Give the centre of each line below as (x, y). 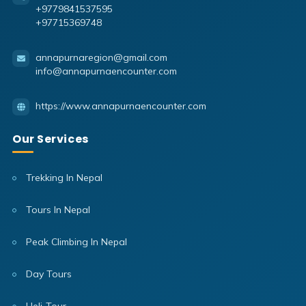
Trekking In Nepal (63, 178)
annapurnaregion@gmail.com (101, 58)
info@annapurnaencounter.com (106, 71)
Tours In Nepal (57, 210)
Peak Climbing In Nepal (75, 242)
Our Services (51, 139)
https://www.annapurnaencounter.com (121, 106)
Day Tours (47, 274)
